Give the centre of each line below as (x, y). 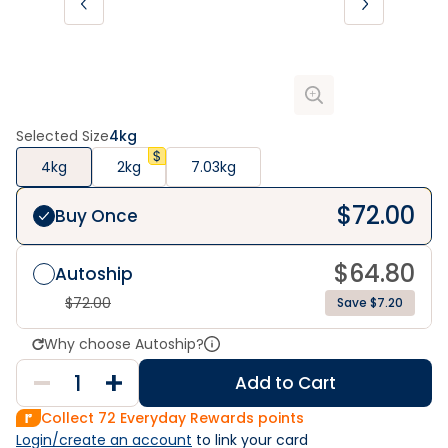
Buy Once (96, 215)
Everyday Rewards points (210, 418)
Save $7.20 (370, 302)
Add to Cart (285, 383)
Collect (69, 418)
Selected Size (62, 136)
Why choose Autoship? (124, 344)
